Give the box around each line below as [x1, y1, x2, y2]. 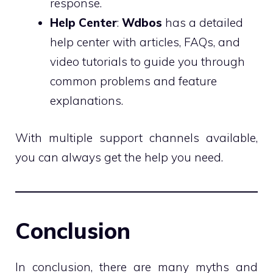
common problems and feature [50, 74, 217, 88]
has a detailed [162, 15, 243, 30]
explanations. [50, 93, 123, 108]
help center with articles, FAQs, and [50, 35, 240, 49]
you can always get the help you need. [15, 149, 223, 165]
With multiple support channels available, [15, 130, 258, 145]
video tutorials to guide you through [50, 54, 245, 69]
